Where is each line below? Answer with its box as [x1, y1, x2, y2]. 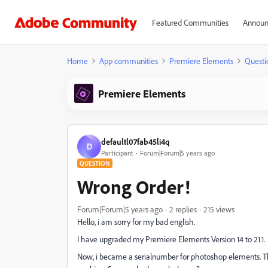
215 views [203, 204, 234, 214]
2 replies [169, 204, 197, 214]
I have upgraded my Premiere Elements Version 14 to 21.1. [77, 234, 265, 244]
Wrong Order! [77, 175, 190, 199]
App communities [99, 56, 158, 66]
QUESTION [80, 159, 110, 167]
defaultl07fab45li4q [101, 136, 170, 147]
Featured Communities [151, 17, 229, 28]
